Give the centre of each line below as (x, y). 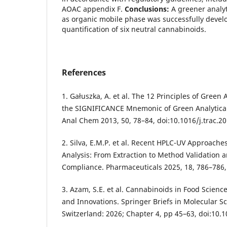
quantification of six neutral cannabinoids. (134, 29)
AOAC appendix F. (93, 9)
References (84, 72)
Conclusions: (147, 9)
